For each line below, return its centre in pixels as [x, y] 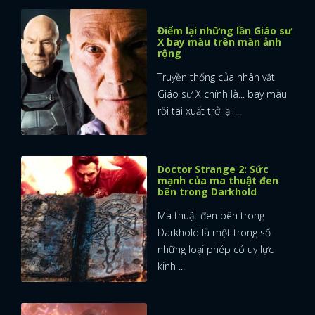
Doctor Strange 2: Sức [213, 169]
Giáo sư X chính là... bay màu [222, 94]
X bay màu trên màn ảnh [219, 41]
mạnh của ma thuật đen [218, 180]
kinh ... [171, 266]
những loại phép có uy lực [216, 249]
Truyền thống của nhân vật [216, 77]
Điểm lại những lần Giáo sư [225, 30]
